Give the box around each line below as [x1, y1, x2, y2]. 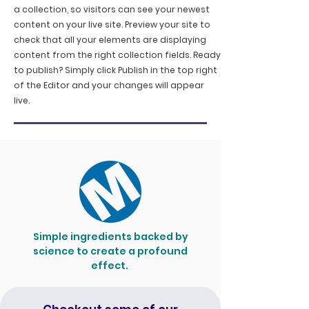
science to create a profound [33, 244, 188, 259]
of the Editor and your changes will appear [14, 79, 204, 92]
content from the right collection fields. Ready [14, 49, 221, 61]
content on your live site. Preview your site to [14, 19, 210, 31]
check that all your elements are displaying [14, 34, 206, 46]
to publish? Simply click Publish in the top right [14, 64, 217, 77]
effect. [90, 259, 130, 273]
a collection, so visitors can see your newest [14, 3, 210, 16]
